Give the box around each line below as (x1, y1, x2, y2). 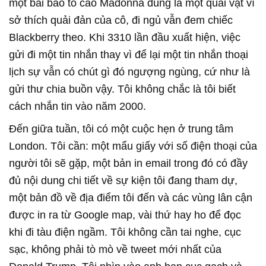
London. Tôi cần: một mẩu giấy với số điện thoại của (9, 140, 257, 152)
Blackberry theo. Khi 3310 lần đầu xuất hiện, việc (9, 31, 240, 43)
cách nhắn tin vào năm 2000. (9, 100, 146, 112)
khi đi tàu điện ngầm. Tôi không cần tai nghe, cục (9, 226, 241, 238)
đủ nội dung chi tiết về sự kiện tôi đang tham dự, (9, 174, 237, 186)
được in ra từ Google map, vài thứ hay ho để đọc (9, 208, 241, 221)
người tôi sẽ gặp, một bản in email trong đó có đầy (9, 157, 248, 169)
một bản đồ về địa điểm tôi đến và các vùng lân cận (9, 191, 252, 204)
